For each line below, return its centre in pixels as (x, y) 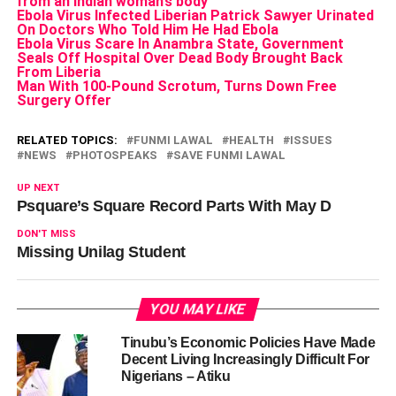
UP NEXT (38, 188)
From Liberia (58, 72)
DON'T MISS (46, 234)
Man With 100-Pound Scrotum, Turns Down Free (176, 86)
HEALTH (251, 140)
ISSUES (311, 140)
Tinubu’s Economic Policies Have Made (248, 343)
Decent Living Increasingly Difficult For (245, 359)
